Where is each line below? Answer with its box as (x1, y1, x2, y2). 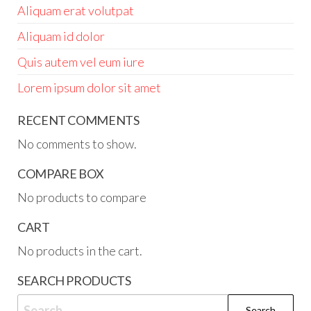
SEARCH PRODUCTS (17, 273, 131, 289)
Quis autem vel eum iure (17, 54, 144, 70)
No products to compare (17, 190, 146, 205)
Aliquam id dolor (17, 28, 105, 44)
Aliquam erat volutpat (17, 3, 134, 19)
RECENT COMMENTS (17, 112, 140, 128)
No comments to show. (17, 136, 137, 152)
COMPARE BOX (17, 166, 105, 182)
